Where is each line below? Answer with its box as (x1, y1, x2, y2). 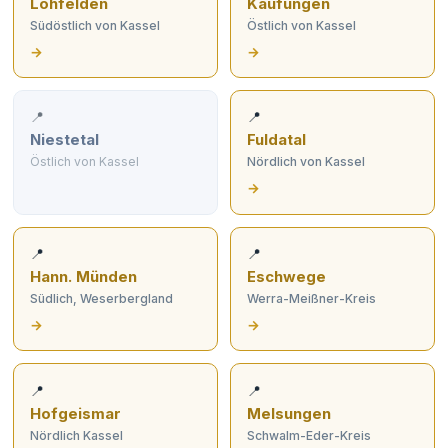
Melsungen (246, 404, 331, 423)
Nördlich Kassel (30, 427, 124, 443)
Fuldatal (246, 131, 306, 150)
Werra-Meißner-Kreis (246, 291, 376, 307)
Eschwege (246, 268, 326, 287)
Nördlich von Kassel (246, 154, 365, 170)
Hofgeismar (30, 404, 122, 423)
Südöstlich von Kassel (30, 17, 161, 33)
